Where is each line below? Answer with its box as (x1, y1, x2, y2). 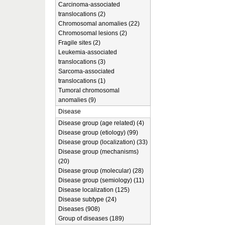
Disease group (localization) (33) (58, 139, 148, 146)
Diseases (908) (58, 205, 100, 212)
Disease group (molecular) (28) (58, 167, 144, 174)
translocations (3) (58, 58, 105, 65)
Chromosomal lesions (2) (58, 30, 127, 37)
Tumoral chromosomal (58, 87, 120, 94)
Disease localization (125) (58, 186, 130, 193)
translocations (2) (58, 11, 105, 18)
